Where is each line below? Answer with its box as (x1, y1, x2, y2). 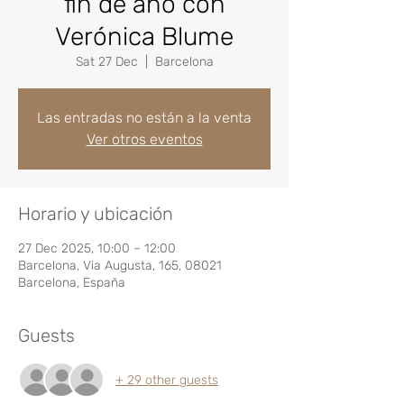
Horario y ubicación (18, 203, 173, 225)
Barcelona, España (18, 275, 125, 290)
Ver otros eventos (86, 131, 203, 148)
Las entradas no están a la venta (37, 109, 252, 126)
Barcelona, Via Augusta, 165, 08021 (18, 258, 222, 273)
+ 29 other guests (115, 372, 218, 388)
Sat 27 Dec (75, 54, 138, 69)
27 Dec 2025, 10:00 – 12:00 (18, 241, 176, 256)
